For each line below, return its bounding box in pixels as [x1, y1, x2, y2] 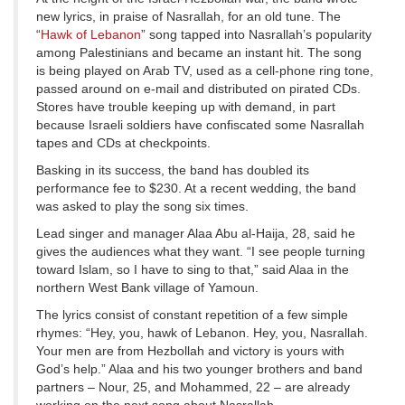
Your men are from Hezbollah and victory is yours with [36, 344, 344, 359]
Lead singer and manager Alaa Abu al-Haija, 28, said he [36, 226, 355, 241]
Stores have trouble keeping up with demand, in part [36, 99, 335, 115]
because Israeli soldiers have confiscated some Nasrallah [36, 118, 364, 133]
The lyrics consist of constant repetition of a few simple [36, 307, 348, 323]
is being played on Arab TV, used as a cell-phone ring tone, [36, 63, 373, 79]
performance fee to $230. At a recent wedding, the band [36, 181, 356, 196]
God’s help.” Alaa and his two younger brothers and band [36, 362, 363, 377]
